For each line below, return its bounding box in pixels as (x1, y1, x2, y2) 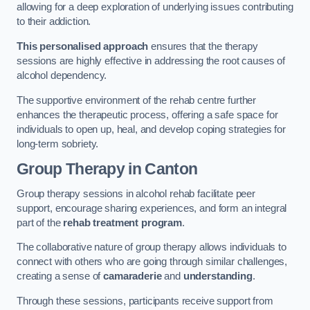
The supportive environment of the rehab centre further (17, 94, 257, 106)
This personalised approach (17, 41, 149, 53)
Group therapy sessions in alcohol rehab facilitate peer (17, 188, 256, 199)
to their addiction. (17, 16, 91, 28)
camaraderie (103, 271, 162, 282)
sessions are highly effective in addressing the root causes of (17, 55, 285, 67)
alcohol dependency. (17, 70, 107, 82)
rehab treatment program (63, 217, 182, 228)
